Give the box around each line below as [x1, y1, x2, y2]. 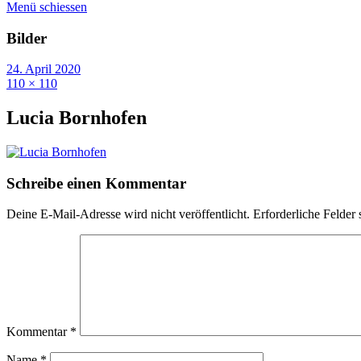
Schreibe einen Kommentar [6, 174, 186, 192]
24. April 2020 [6, 62, 81, 77]
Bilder [6, 29, 47, 47]
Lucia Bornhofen [6, 107, 147, 129]
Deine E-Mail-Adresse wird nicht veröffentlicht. [6, 207, 250, 222]
